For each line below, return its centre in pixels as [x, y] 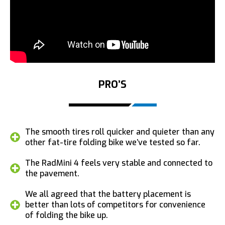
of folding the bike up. [67, 215]
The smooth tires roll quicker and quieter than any [120, 132]
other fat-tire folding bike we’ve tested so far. [113, 142]
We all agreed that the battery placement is [108, 194]
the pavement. [52, 173]
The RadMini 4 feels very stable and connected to [119, 163]
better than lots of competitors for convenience [115, 204]
